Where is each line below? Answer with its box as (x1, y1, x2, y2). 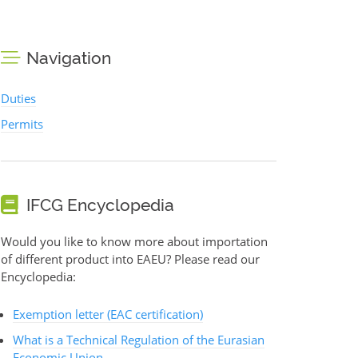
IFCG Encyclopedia (26, 195, 174, 216)
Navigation (26, 48, 111, 69)
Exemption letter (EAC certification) (13, 306, 203, 323)
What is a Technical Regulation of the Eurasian (13, 332, 265, 348)
